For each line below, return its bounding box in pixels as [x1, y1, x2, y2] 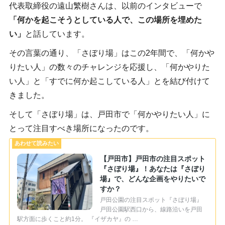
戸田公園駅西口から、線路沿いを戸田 [99, 206, 202, 213]
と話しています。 [25, 29, 89, 38]
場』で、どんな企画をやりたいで [99, 174, 205, 183]
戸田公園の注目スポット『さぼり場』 [99, 196, 202, 204]
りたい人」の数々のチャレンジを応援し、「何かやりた [9, 62, 210, 71]
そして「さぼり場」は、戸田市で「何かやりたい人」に [9, 109, 210, 119]
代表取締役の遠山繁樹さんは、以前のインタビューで [9, 1, 202, 10]
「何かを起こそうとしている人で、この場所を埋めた [9, 15, 202, 24]
